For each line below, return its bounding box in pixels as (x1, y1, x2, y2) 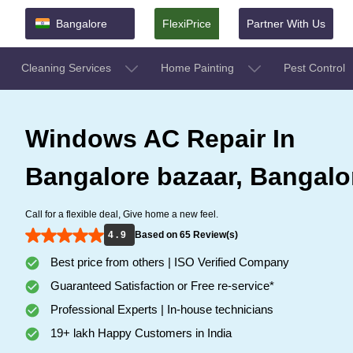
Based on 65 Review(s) (135, 229, 238, 240)
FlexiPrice (162, 17, 211, 30)
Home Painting (161, 61, 237, 74)
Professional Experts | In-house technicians (47, 302, 273, 316)
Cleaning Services (21, 61, 114, 74)
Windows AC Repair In (25, 124, 295, 153)
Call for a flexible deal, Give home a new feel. (25, 208, 218, 220)
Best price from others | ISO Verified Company (47, 255, 289, 269)
